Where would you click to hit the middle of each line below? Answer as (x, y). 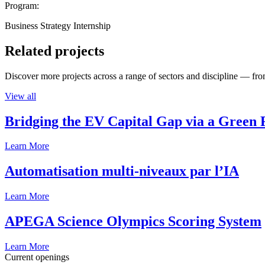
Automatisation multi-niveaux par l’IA (122, 171)
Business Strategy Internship (58, 25)
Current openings (37, 257)
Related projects (54, 51)
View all (20, 96)
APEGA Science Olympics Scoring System (133, 222)
